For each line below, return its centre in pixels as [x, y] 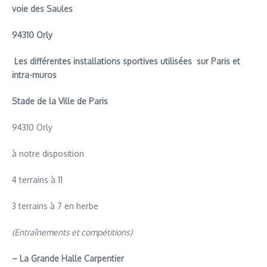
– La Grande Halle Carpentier [68, 258]
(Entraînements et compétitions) [72, 232]
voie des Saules [42, 8]
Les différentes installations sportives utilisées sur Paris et [127, 61]
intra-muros [34, 74]
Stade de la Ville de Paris [60, 101]
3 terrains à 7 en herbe [55, 206]
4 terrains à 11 [37, 179]
